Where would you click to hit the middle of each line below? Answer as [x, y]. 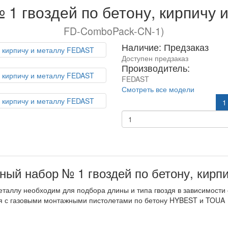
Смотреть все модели [158, 89]
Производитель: [156, 68]
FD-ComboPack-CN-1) [114, 31]
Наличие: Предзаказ [165, 47]
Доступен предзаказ [155, 58]
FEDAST [135, 79]
